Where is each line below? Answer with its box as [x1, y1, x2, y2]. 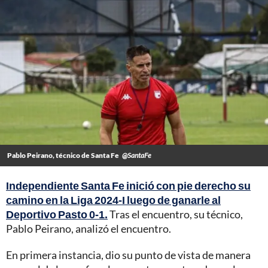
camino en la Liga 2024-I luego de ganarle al [6, 193, 221, 207]
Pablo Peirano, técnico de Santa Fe [7, 151, 119, 160]
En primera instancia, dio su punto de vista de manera [6, 248, 251, 262]
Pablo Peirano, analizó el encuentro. [6, 222, 171, 236]
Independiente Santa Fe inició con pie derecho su [6, 179, 251, 193]
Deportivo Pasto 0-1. [6, 208, 108, 221]
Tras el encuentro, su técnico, [108, 208, 243, 221]
